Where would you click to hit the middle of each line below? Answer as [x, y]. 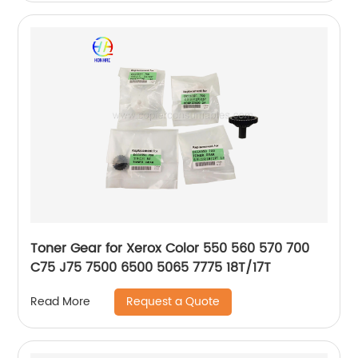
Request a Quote [173, 301]
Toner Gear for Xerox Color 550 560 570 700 [170, 248]
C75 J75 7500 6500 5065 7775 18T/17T [151, 267]
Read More [61, 302]
